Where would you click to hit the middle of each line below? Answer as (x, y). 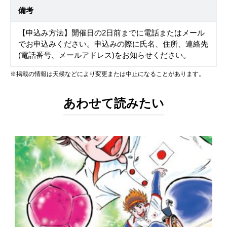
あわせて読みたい (113, 103)
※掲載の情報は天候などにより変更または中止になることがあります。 (107, 74)
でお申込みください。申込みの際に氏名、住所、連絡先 (113, 44)
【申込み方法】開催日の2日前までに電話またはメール (111, 33)
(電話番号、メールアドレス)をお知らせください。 (104, 55)
